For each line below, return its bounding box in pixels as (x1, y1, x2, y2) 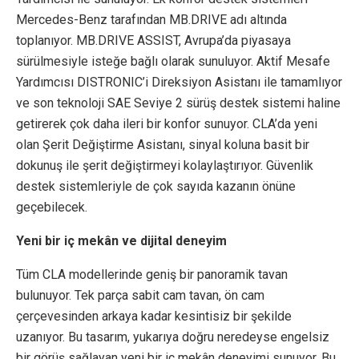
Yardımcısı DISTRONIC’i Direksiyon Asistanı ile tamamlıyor (16, 75, 342, 91)
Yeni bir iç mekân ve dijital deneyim (16, 233, 227, 249)
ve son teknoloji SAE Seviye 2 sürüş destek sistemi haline (16, 95, 341, 111)
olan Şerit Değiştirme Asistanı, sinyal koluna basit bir (16, 137, 309, 153)
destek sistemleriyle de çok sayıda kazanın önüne (16, 179, 296, 195)
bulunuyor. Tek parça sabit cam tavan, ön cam (16, 288, 264, 304)
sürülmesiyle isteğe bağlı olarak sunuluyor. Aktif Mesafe (16, 54, 330, 70)
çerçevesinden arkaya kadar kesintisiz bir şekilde (16, 309, 292, 325)
